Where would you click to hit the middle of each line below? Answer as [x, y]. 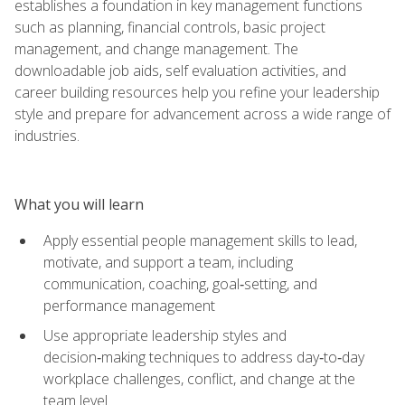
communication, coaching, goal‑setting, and [180, 283]
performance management [129, 305]
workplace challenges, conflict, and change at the [199, 378]
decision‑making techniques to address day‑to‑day [204, 357]
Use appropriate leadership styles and [165, 335]
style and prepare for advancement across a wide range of [202, 113]
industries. [47, 135]
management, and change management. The [156, 48]
